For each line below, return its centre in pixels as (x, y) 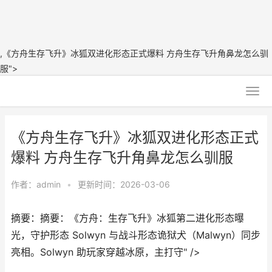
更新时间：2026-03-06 (124, 184)
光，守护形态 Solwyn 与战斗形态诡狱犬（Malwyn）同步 (136, 235)
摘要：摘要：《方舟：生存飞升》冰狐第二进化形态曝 (127, 218)
